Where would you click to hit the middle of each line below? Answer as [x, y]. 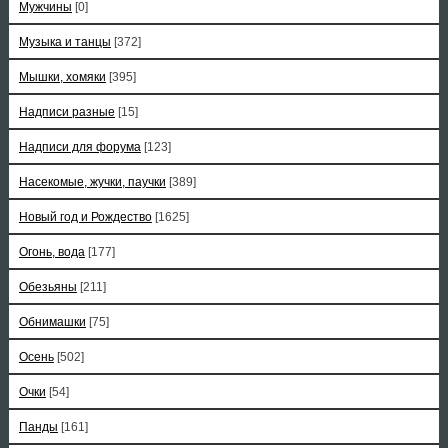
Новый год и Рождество [85, 217]
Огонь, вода [51, 252]
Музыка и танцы [64, 42]
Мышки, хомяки [62, 77]
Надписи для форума [79, 147]
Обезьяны [47, 287]
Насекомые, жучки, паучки [92, 182]
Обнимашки [52, 322]
